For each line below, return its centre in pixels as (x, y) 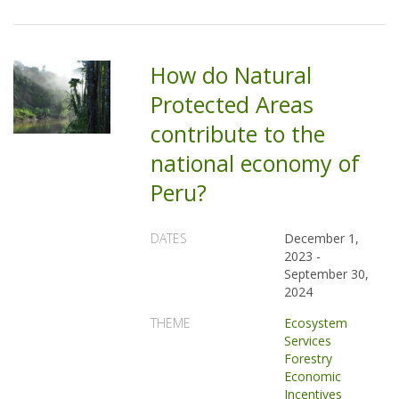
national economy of (256, 163)
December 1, (322, 238)
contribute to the (238, 134)
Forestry (309, 358)
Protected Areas (232, 104)
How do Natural (232, 75)
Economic (313, 376)
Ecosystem (316, 323)
